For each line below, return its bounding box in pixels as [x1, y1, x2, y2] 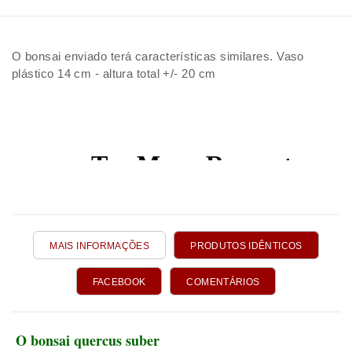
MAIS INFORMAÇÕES [49, 240, 150, 251]
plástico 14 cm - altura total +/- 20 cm [12, 67, 216, 80]
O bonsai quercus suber [16, 330, 159, 350]
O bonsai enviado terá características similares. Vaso [12, 49, 304, 63]
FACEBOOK [92, 277, 146, 288]
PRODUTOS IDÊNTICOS [190, 240, 302, 251]
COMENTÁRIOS [186, 277, 260, 288]
